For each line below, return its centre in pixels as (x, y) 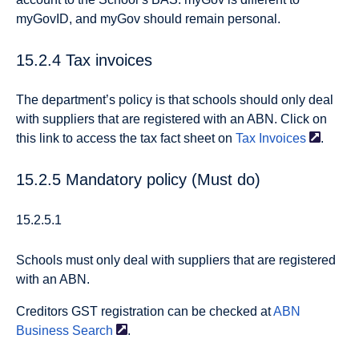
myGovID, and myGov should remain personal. (148, 19)
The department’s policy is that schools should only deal (175, 100)
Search (93, 331)
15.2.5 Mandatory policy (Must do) (138, 179)
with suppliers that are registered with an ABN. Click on (171, 119)
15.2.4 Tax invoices (84, 60)
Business (42, 331)
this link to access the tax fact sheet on (126, 139)
